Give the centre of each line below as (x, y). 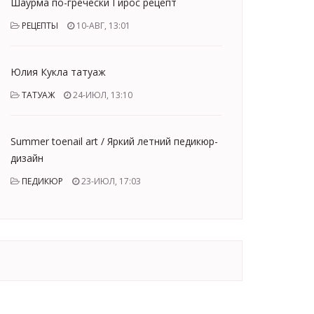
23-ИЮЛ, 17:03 (110, 181)
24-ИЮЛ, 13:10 (102, 95)
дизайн (27, 158)
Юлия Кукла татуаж (58, 72)
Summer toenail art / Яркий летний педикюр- (114, 141)
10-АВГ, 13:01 (102, 26)
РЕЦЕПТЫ (40, 26)
